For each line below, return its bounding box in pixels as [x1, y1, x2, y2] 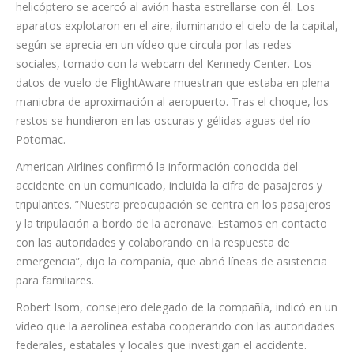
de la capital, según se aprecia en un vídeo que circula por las [16, 9, 327, 25]
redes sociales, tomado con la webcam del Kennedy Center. [16, 28, 322, 44]
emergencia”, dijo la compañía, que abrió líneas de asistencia [16, 226, 327, 242]
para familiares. [16, 245, 94, 261]
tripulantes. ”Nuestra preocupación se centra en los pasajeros [16, 169, 331, 185]
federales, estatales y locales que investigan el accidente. [16, 310, 307, 326]
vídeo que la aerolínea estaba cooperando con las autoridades [16, 291, 335, 307]
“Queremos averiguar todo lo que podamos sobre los [16, 329, 290, 345]
